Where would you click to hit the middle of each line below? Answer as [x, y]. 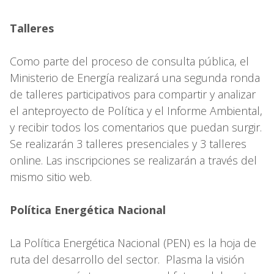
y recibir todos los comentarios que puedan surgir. [136, 127]
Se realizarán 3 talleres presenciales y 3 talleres [128, 143]
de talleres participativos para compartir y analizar [133, 94]
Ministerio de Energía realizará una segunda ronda [135, 77]
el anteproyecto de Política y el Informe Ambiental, [136, 110]
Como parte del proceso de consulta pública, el [129, 61]
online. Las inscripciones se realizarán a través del [133, 160]
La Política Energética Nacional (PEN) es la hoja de [133, 243]
